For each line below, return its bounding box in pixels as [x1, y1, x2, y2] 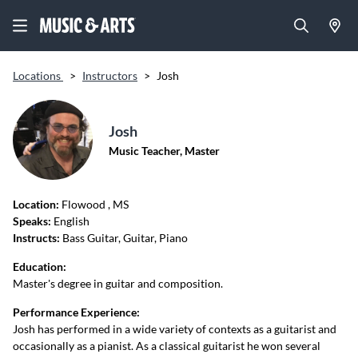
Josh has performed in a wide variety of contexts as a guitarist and [13, 322, 336, 336]
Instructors [82, 69, 137, 82]
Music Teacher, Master [109, 144, 220, 157]
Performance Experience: [13, 305, 140, 319]
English [51, 214, 89, 228]
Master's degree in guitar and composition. [13, 276, 223, 290]
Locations [13, 69, 63, 82]
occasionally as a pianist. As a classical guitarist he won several [13, 339, 320, 352]
